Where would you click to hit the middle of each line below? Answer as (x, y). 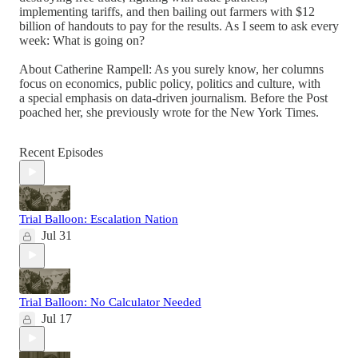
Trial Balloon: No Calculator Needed (110, 302)
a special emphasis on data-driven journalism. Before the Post (173, 97)
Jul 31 (57, 235)
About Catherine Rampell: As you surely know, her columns (171, 69)
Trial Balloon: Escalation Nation (99, 219)
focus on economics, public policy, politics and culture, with (170, 83)
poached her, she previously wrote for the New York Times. (169, 112)
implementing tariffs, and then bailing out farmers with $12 (167, 11)
